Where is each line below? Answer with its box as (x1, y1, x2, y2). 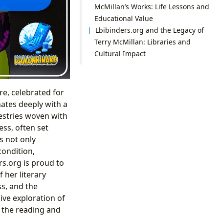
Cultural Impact (94, 48, 146, 58)
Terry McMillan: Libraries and (94, 37, 191, 46)
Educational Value (94, 13, 153, 23)
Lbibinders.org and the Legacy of (95, 25, 204, 35)
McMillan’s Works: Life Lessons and (94, 1, 209, 11)
